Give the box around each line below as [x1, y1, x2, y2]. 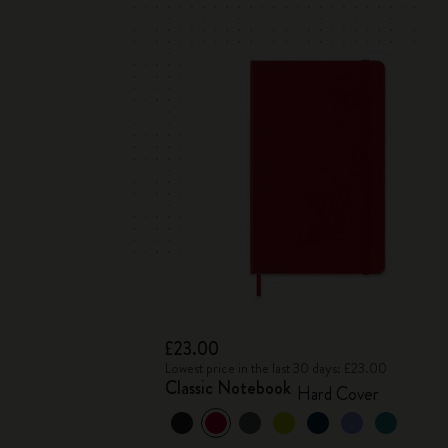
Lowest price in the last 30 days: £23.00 [165, 358, 388, 378]
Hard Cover [297, 381, 380, 407]
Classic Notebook [165, 375, 292, 401]
